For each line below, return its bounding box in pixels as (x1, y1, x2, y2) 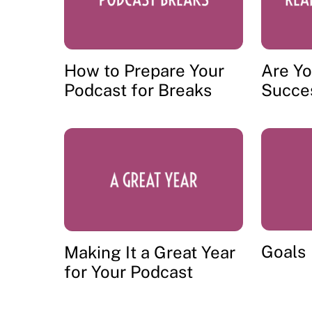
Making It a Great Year (64, 242, 235, 262)
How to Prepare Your (64, 60, 224, 80)
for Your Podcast (64, 261, 193, 281)
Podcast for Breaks (64, 79, 212, 100)
